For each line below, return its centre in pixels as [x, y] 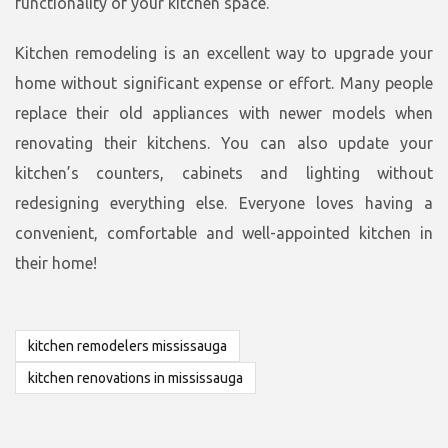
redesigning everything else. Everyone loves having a [224, 203]
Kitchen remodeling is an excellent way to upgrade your [224, 53]
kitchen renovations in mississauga [135, 378]
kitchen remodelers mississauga [127, 346]
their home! [56, 263]
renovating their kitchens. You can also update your [224, 143]
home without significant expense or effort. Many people [224, 83]
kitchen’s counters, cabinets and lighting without [224, 173]
